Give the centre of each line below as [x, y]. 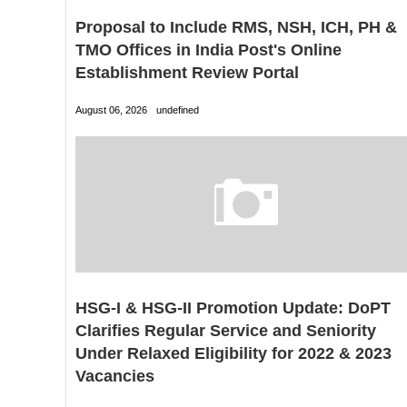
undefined [178, 110]
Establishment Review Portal [187, 73]
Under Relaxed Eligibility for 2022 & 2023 [233, 354]
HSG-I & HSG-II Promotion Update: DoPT [233, 308]
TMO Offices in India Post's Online [208, 50]
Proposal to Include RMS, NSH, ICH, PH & [236, 28]
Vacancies [115, 377]
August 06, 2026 [111, 110]
